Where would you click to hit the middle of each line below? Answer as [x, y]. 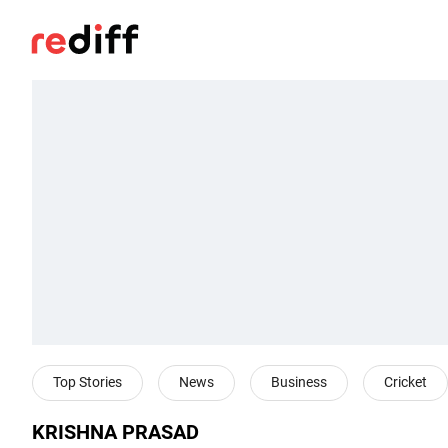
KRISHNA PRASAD [115, 432]
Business [299, 382]
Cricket [405, 382]
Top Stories [87, 382]
